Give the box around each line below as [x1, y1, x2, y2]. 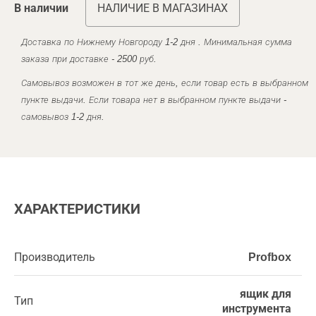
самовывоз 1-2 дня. [21, 111, 104, 122]
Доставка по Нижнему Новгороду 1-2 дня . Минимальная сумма [21, 36, 292, 47]
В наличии [14, 1, 68, 14]
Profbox [248, 250, 291, 263]
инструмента [222, 302, 291, 315]
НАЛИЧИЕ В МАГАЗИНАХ [97, 1, 228, 14]
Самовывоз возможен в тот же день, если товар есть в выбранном [21, 77, 308, 88]
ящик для [240, 287, 291, 300]
